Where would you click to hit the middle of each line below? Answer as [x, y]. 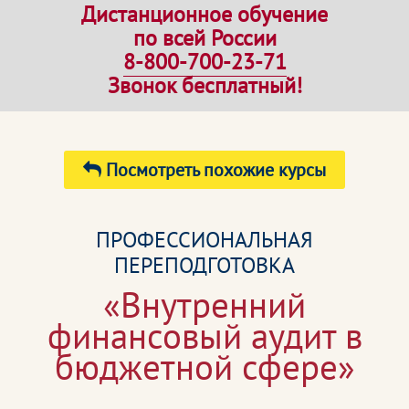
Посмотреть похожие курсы [214, 170]
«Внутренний [204, 304]
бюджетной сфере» [204, 367]
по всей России [204, 38]
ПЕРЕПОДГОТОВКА [204, 265]
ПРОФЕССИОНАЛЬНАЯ [204, 240]
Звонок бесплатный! [204, 85]
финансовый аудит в [204, 336]
